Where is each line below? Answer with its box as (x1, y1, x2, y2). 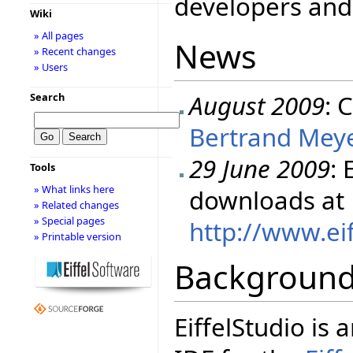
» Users (33, 60, 68, 74)
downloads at (189, 184, 345, 217)
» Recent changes (33, 44, 116, 58)
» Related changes (33, 198, 119, 212)
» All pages (33, 28, 84, 43)
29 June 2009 (189, 152, 331, 186)
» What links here (33, 182, 114, 196)
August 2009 (189, 89, 325, 123)
